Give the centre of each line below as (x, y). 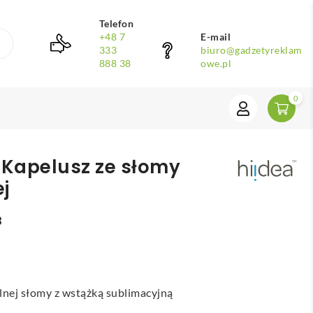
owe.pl (216, 63)
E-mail (216, 37)
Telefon (116, 23)
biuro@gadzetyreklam (252, 50)
